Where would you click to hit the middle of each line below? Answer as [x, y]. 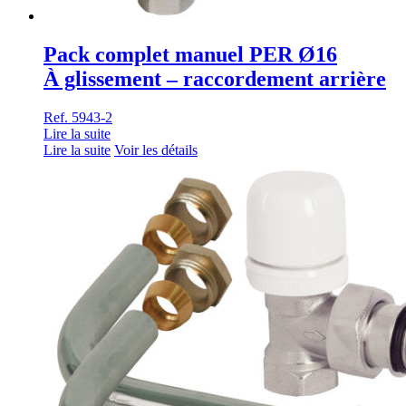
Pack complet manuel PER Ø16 [190, 55]
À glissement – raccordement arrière [215, 79]
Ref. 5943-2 [78, 118]
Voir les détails [156, 150]
